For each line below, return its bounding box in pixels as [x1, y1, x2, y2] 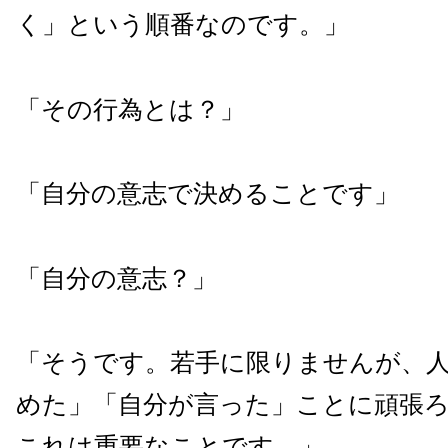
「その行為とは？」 [16, 94, 245, 124]
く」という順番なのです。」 [16, 10, 349, 40]
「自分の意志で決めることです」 [16, 179, 399, 209]
